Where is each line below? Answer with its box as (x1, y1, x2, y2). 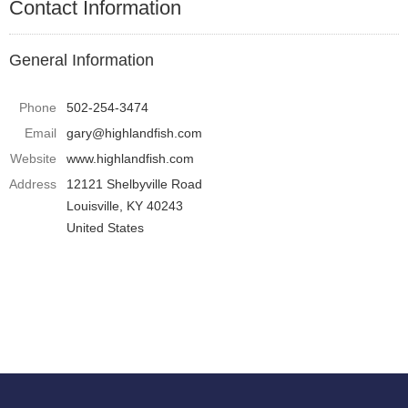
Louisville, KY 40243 (66, 199, 183, 213)
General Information (9, 51, 154, 69)
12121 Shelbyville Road (66, 177, 202, 191)
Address (9, 177, 56, 191)
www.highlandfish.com (66, 151, 194, 166)
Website (10, 151, 56, 166)
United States (66, 220, 144, 235)
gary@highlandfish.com (66, 126, 202, 140)
